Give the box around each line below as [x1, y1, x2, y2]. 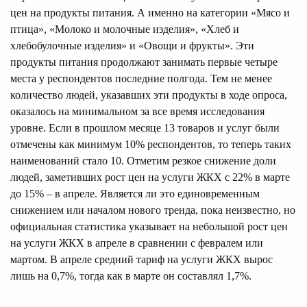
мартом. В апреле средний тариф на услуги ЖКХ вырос [10, 253, 273, 265]
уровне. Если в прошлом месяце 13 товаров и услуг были [10, 121, 280, 134]
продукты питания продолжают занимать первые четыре [10, 56, 278, 68]
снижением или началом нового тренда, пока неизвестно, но [10, 204, 295, 216]
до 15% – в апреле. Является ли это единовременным [10, 187, 260, 199]
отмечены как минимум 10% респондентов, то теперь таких [10, 138, 291, 150]
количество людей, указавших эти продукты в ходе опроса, [10, 88, 287, 101]
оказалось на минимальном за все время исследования [10, 105, 265, 117]
